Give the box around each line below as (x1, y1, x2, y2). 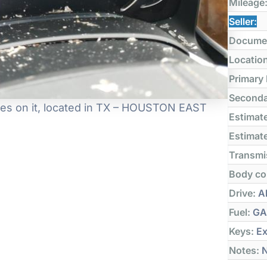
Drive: (229, 187, 256, 199)
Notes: (229, 244, 260, 256)
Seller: (229, 15, 257, 27)
